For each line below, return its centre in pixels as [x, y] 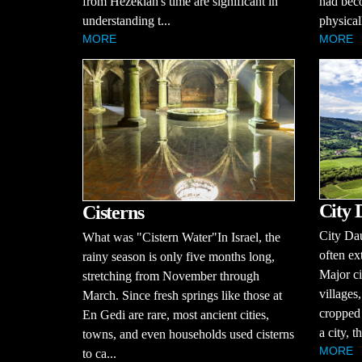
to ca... [99, 353]
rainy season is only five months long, [179, 256]
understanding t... [126, 20]
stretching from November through [171, 276]
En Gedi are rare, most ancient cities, [176, 314]
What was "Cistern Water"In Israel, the [181, 237]
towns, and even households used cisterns [188, 334]
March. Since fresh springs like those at [182, 295]
